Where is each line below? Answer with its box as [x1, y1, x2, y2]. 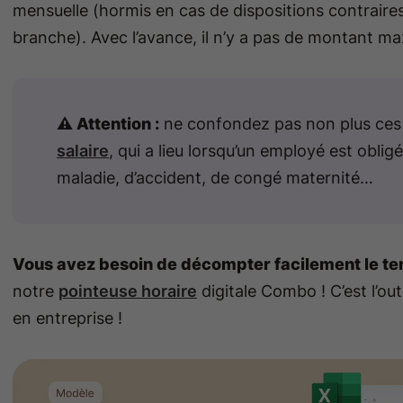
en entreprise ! [13, 309, 122, 328]
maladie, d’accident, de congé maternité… [57, 168, 373, 188]
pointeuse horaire [58, 282, 197, 301]
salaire [57, 141, 109, 161]
